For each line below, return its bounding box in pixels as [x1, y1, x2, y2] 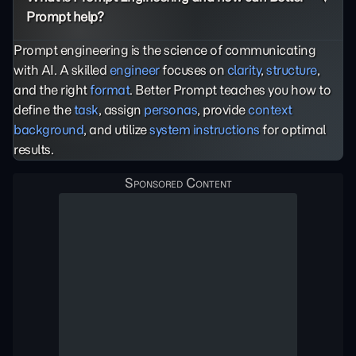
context [248, 102, 292, 118]
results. [14, 141, 53, 157]
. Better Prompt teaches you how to [130, 82, 331, 98]
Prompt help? [26, 9, 103, 25]
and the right [14, 82, 90, 98]
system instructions [149, 122, 260, 137]
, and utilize [83, 122, 149, 137]
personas [144, 102, 197, 118]
